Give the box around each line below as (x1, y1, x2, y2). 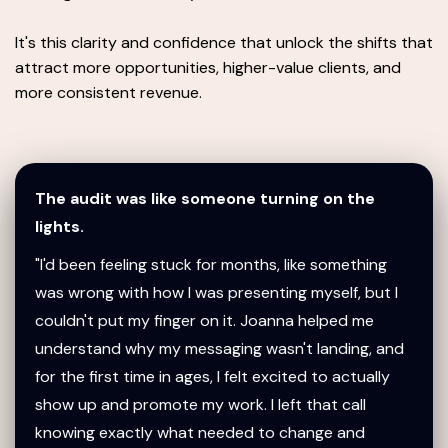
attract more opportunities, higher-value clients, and (15, 57, 401, 78)
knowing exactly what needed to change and (35, 422, 365, 443)
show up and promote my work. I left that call (35, 394, 366, 415)
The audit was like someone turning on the (35, 188, 375, 209)
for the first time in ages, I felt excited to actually (35, 366, 390, 387)
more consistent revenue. (15, 82, 202, 103)
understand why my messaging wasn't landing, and (35, 338, 404, 359)
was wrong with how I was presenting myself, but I (35, 282, 398, 303)
